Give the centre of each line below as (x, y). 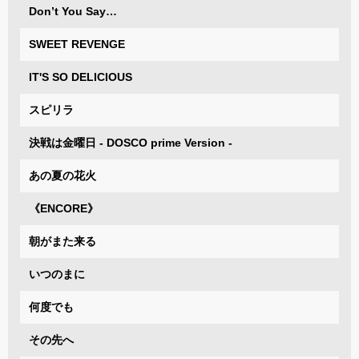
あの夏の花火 (63, 175)
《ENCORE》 (64, 208)
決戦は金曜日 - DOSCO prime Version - (131, 142)
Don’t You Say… (73, 11)
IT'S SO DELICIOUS (81, 77)
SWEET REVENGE (77, 44)
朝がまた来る (63, 241)
